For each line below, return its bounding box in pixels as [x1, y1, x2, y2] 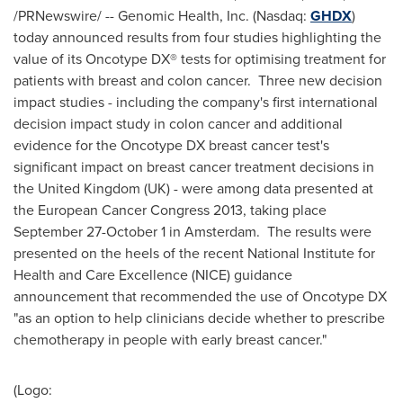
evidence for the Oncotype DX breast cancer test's [13, 134, 329, 156]
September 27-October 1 [13, 220, 166, 242]
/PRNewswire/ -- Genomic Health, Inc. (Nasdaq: [13, 4, 310, 26]
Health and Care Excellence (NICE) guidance [13, 264, 292, 285]
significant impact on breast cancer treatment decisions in [13, 156, 374, 177]
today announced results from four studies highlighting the [13, 26, 381, 48]
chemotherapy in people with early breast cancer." [13, 328, 345, 350]
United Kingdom [38, 177, 140, 199]
